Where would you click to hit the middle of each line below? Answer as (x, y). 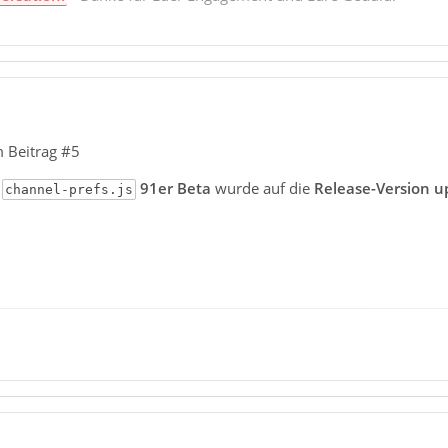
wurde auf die (260, 187)
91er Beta (175, 187)
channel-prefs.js (68, 189)
